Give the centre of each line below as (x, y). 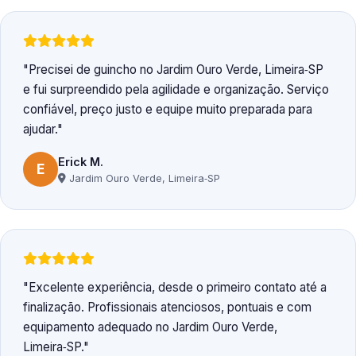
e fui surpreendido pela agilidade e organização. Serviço (176, 90)
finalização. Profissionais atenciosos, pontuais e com (167, 308)
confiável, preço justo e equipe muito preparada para (168, 110)
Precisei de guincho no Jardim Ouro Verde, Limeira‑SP (176, 70)
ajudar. (40, 130)
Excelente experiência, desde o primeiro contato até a (178, 288)
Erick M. (81, 161)
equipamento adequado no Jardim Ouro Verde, (150, 327)
